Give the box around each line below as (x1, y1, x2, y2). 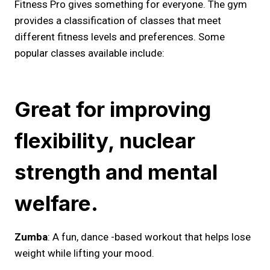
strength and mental (14, 159, 218, 184)
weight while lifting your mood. (14, 247, 154, 259)
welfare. (14, 190, 98, 216)
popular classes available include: (14, 47, 165, 59)
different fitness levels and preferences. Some (14, 31, 225, 43)
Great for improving (14, 96, 211, 122)
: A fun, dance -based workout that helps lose (48, 231, 251, 243)
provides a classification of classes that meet (14, 14, 221, 27)
